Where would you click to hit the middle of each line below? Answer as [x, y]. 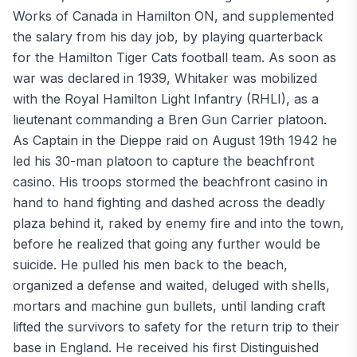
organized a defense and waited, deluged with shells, [171, 285]
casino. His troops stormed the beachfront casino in [170, 181]
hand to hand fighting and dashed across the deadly [169, 202]
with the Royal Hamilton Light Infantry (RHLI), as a [166, 98]
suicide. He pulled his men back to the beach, [150, 264]
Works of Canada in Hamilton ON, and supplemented [173, 16]
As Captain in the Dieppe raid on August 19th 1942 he [175, 140]
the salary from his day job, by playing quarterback [168, 36]
